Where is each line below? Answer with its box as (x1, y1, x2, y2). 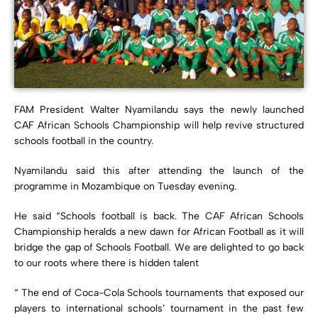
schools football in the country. (14, 134, 153, 147)
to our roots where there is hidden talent (14, 256, 199, 269)
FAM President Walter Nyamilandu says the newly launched (14, 103, 304, 116)
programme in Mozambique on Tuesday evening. (14, 180, 236, 192)
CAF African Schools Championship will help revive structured (14, 119, 304, 131)
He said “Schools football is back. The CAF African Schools (14, 209, 304, 222)
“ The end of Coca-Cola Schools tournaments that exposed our (14, 286, 304, 299)
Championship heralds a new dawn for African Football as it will (14, 225, 304, 238)
